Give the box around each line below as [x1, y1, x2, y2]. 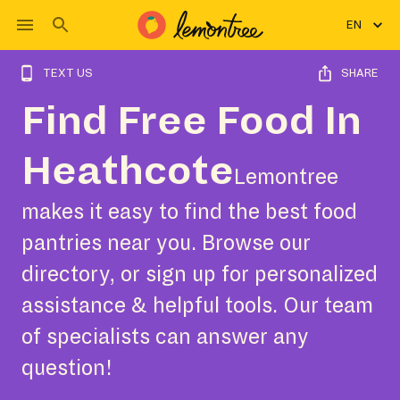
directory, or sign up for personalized [21, 263, 378, 286]
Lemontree [234, 166, 338, 188]
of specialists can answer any [21, 326, 309, 348]
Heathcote [21, 150, 234, 193]
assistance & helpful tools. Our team [21, 295, 373, 317]
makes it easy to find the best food [21, 201, 357, 223]
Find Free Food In [21, 100, 362, 143]
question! [21, 357, 112, 379]
